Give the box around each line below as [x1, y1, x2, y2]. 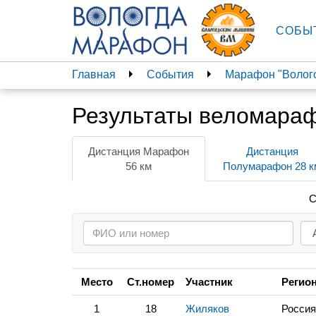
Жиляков [186, 303, 229, 315]
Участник [186, 276, 233, 288]
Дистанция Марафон [88, 145, 189, 157]
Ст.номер [127, 276, 174, 288]
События [147, 68, 194, 80]
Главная [72, 68, 116, 80]
